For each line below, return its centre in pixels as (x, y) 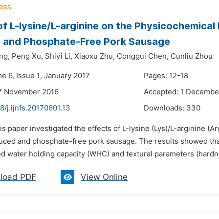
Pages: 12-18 (166, 76)
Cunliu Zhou (192, 56)
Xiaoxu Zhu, (95, 56)
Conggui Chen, (143, 56)
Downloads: (165, 108)
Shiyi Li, (59, 56)
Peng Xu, (27, 56)
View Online (104, 177)
